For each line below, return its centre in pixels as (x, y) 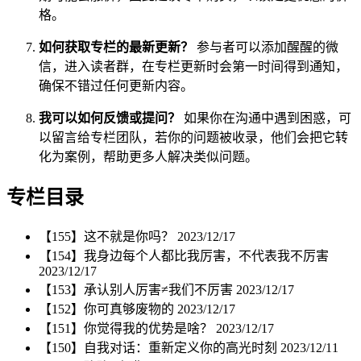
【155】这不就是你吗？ (108, 236)
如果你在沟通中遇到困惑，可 (266, 118)
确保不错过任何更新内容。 (116, 85)
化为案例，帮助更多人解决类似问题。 (148, 156)
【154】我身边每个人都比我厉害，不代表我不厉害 (184, 255)
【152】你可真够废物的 (108, 309)
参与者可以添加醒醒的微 (266, 47)
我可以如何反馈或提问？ (110, 118)
